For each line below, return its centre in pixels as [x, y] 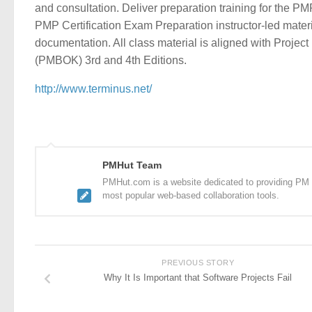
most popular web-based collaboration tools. [191, 196]
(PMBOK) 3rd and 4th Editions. [111, 60]
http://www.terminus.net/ [93, 88]
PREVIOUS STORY [198, 263]
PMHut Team [132, 165]
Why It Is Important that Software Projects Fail [198, 278]
